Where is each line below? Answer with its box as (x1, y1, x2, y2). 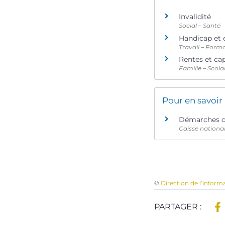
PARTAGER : (154, 202, 203, 212)
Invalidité (179, 12, 211, 22)
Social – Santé (179, 22, 220, 30)
